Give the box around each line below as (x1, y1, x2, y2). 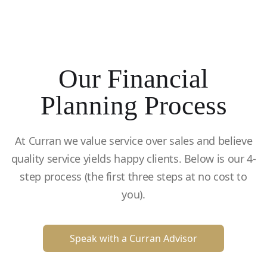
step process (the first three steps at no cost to (20, 169, 247, 184)
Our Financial (58, 64, 209, 94)
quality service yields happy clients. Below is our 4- (11, 151, 256, 166)
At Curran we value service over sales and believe (14, 133, 253, 148)
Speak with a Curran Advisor (70, 232, 197, 245)
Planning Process (40, 91, 227, 120)
